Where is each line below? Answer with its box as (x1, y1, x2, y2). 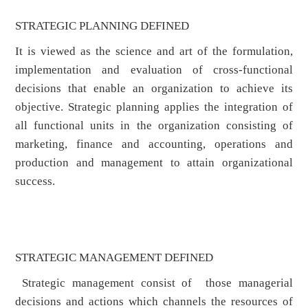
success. (15, 175, 56, 188)
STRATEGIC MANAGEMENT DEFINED (15, 251, 214, 265)
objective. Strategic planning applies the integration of (15, 100, 293, 114)
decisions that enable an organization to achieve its (15, 82, 293, 96)
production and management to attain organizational (15, 156, 293, 170)
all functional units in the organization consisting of (15, 119, 293, 133)
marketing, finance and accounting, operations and (15, 137, 293, 151)
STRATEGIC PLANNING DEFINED (15, 19, 190, 33)
